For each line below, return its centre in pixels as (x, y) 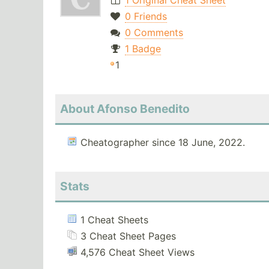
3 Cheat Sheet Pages (128, 236)
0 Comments (154, 33)
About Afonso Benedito (125, 109)
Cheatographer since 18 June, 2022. (163, 143)
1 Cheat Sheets (114, 220)
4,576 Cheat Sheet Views (138, 252)
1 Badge (143, 49)
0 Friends (146, 17)
